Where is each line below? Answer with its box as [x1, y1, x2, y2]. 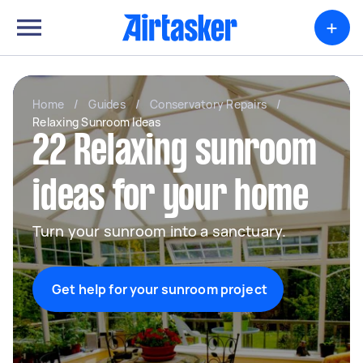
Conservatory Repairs [150, 96, 267, 112]
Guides [88, 96, 126, 112]
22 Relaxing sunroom [32, 134, 317, 173]
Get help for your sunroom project [52, 280, 267, 298]
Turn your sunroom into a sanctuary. [32, 221, 287, 241]
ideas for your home [32, 179, 309, 218]
